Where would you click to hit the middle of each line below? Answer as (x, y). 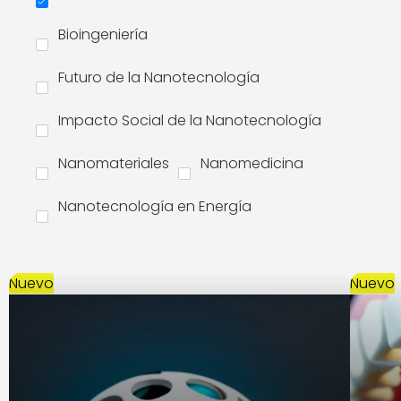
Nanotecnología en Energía (155, 206)
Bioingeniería (103, 34)
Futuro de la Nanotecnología (159, 77)
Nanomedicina (252, 163)
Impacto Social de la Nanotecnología (190, 120)
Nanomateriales (114, 163)
